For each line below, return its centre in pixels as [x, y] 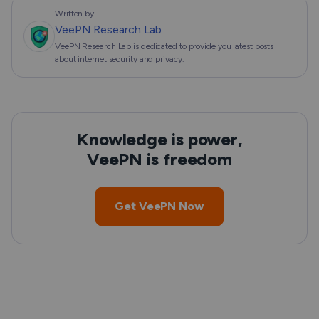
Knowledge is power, [159, 140]
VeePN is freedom [159, 159]
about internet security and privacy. [120, 59]
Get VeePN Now [159, 206]
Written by [75, 14]
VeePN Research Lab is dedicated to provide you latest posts [164, 47]
